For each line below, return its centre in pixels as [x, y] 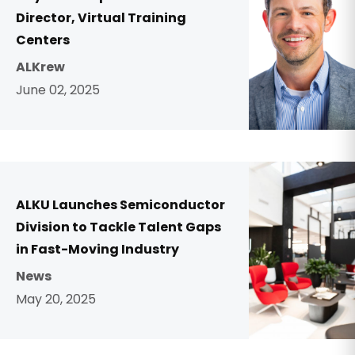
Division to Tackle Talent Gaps [118, 227]
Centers [43, 40]
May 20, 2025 [56, 299]
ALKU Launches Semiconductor [120, 205]
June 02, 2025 [58, 90]
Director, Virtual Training [101, 18]
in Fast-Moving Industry [97, 249]
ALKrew [40, 67]
